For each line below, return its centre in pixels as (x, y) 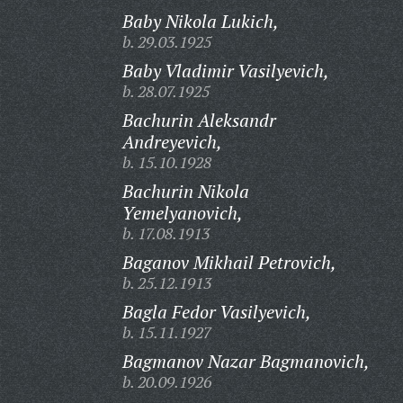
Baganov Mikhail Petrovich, (229, 262)
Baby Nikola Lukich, (200, 21)
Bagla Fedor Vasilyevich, (216, 312)
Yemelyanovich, (182, 213)
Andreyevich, (172, 142)
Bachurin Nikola (185, 191)
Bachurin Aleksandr (199, 120)
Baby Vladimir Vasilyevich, (225, 71)
